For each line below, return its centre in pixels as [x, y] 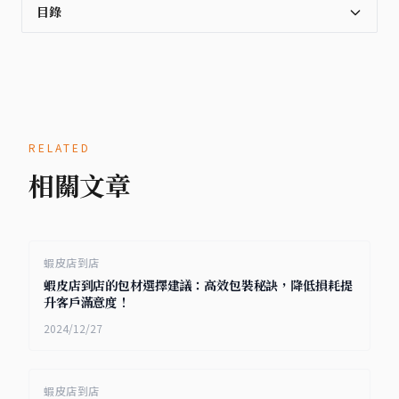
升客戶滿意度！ [87, 302]
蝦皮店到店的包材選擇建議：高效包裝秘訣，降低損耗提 [198, 285]
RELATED [60, 147]
